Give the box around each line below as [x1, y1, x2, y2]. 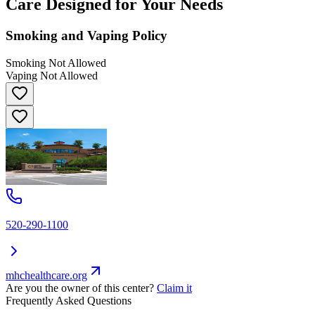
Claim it [157, 281, 192, 294]
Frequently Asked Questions [6, 294, 131, 307]
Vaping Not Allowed [6, 69, 98, 82]
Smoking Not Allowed [6, 56, 106, 69]
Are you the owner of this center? [6, 281, 154, 294]
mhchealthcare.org [6, 269, 87, 281]
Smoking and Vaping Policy [6, 27, 167, 43]
